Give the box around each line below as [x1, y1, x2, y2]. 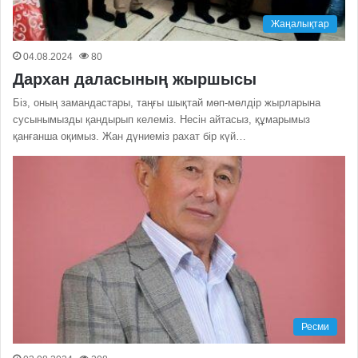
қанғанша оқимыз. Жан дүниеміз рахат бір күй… [13, 129, 246, 142]
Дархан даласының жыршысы [13, 70, 257, 88]
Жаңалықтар [271, 18, 329, 30]
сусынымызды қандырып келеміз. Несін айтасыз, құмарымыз [13, 113, 310, 125]
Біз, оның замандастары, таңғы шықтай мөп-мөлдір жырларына [13, 96, 320, 109]
